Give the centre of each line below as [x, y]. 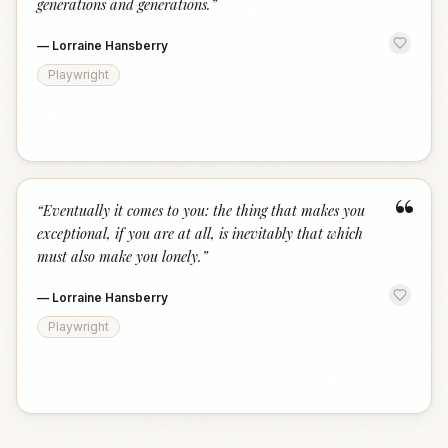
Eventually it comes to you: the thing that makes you [204, 210]
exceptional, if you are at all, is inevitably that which [200, 233]
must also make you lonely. [119, 256]
